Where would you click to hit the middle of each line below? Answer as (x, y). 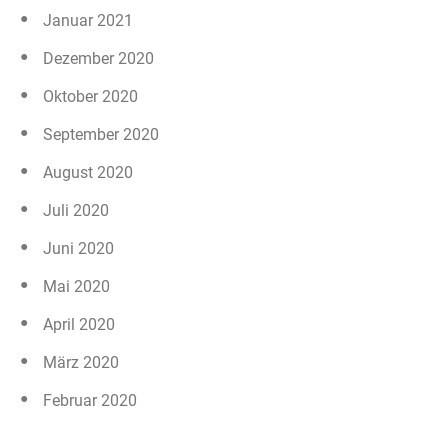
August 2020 (88, 172)
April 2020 (79, 324)
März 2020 (81, 362)
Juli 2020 (76, 210)
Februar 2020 (90, 400)
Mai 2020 (76, 286)
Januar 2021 (88, 20)
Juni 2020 (78, 248)
